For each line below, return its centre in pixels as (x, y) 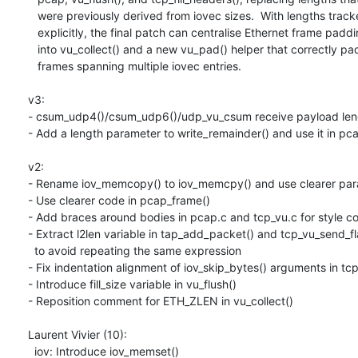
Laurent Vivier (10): (78, 335)
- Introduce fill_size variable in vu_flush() (132, 284)
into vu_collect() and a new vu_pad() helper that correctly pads (33, 50)
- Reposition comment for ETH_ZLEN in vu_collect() (161, 301)
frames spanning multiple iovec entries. (33, 66)
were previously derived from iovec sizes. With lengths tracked (33, 16)
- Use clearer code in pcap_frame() (119, 201)
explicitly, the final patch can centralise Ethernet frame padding (33, 33)
